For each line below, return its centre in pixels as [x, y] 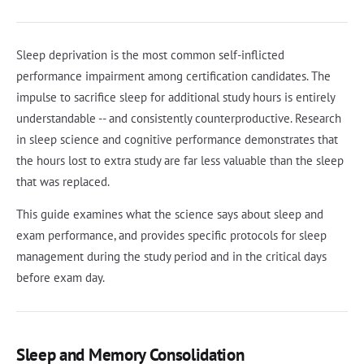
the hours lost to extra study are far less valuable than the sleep [180, 161]
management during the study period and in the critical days [171, 257]
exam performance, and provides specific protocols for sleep [171, 236]
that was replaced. [63, 182]
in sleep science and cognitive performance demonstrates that [177, 140]
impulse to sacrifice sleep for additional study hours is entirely [175, 97]
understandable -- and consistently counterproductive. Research [179, 119]
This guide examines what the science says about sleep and [170, 214]
